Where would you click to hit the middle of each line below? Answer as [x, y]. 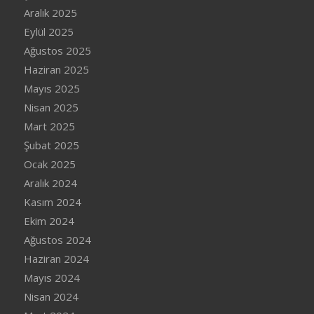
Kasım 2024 [52, 202]
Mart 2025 [49, 127]
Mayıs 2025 [52, 89]
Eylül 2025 [48, 32]
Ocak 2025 [49, 164]
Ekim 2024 [49, 221]
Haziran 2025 [56, 70]
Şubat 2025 [51, 145]
